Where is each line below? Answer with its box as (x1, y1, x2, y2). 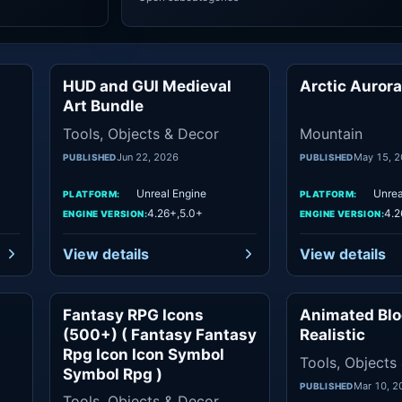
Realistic (300, 326, 365, 344)
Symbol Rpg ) (63, 365, 162, 383)
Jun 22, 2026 (116, 151, 179, 163)
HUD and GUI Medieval (63, 77, 232, 95)
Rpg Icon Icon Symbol (63, 345, 224, 363)
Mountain (300, 125, 363, 143)
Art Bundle (63, 97, 144, 115)
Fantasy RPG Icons (63, 306, 204, 324)
